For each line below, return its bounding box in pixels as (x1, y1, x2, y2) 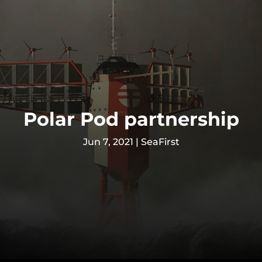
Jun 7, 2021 (82, 136, 133, 148)
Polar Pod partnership (23, 108, 239, 131)
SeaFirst (140, 136, 180, 148)
